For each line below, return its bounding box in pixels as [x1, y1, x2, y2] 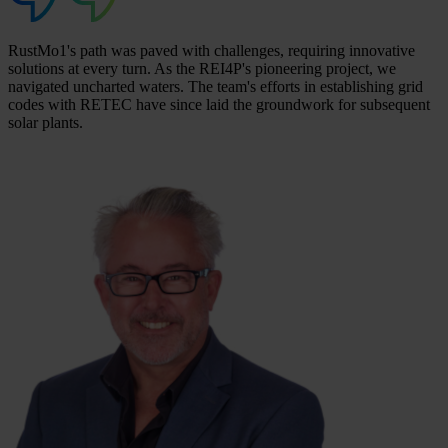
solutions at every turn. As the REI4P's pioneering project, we [8, 59, 396, 77]
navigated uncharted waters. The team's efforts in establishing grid [8, 77, 423, 95]
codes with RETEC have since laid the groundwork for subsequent [8, 95, 430, 113]
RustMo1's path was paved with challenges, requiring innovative [8, 41, 415, 59]
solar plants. [8, 113, 83, 131]
